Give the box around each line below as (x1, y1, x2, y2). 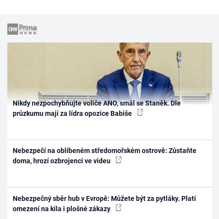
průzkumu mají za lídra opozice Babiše (13, 109, 134, 117)
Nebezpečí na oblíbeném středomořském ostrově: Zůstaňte (13, 147, 197, 154)
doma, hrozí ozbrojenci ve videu (13, 157, 112, 165)
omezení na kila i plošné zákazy (13, 204, 112, 213)
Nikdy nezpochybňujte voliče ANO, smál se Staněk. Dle (13, 99, 181, 107)
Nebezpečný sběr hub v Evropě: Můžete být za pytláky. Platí (13, 194, 197, 202)
